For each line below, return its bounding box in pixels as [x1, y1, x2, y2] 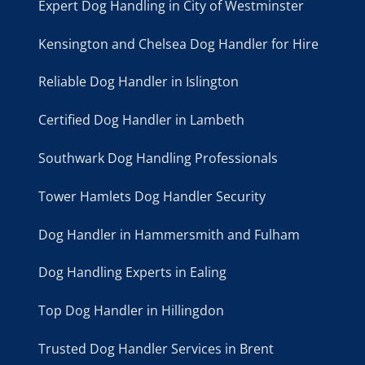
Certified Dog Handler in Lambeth [37, 111, 244, 130]
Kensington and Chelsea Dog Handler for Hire [37, 34, 319, 53]
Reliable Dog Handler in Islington [37, 73, 239, 91]
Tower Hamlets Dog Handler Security [37, 187, 266, 205]
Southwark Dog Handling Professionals [37, 149, 278, 168]
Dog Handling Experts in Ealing [37, 263, 226, 282]
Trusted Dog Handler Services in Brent [37, 340, 274, 358]
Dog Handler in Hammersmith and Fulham [37, 225, 300, 244]
